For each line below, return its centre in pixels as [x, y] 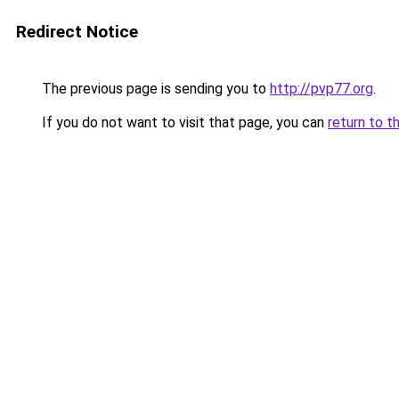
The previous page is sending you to [154, 89]
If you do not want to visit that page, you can [183, 122]
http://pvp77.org [322, 89]
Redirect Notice [77, 32]
